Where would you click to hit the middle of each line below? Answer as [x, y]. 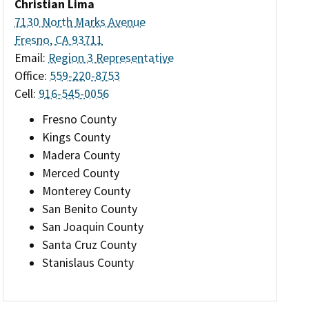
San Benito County [90, 209]
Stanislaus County [88, 263]
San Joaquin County [93, 227]
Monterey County [87, 191]
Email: [32, 58]
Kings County [77, 138]
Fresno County [80, 120]
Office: [32, 76]
